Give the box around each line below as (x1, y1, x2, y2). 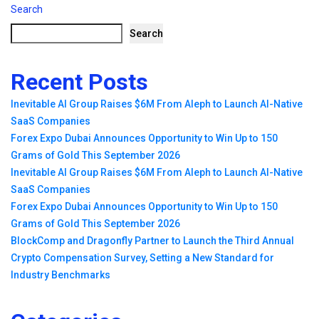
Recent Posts (11, 68, 148, 95)
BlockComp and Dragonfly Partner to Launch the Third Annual (11, 234, 294, 246)
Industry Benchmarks (11, 268, 110, 281)
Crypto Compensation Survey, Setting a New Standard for (11, 251, 274, 263)
